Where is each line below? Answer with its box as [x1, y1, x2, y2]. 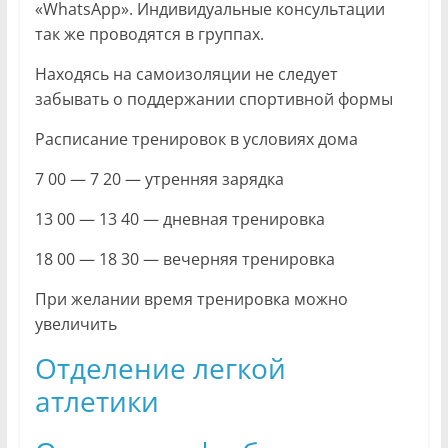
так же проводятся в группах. [34, 23, 264, 46]
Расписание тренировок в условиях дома [34, 128, 358, 151]
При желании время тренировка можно [34, 288, 348, 311]
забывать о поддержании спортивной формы [34, 88, 393, 111]
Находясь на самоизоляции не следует [34, 63, 338, 86]
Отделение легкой [34, 349, 286, 388]
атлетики [34, 382, 159, 421]
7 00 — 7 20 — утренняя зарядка [34, 168, 284, 191]
